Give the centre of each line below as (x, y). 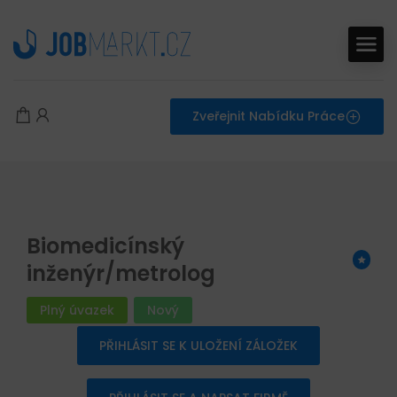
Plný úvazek (77, 310)
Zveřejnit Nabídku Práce (269, 116)
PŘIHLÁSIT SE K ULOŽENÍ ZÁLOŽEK (198, 346)
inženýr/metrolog (121, 273)
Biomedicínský (105, 246)
